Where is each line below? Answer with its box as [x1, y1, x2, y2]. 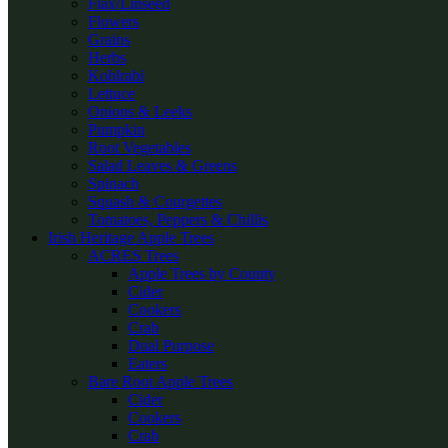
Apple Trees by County [128, 265, 276, 282]
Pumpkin [88, 121, 145, 138]
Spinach [88, 175, 139, 192]
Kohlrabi [88, 67, 144, 84]
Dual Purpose [128, 337, 214, 354]
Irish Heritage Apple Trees [48, 229, 214, 246]
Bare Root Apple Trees [88, 373, 233, 390]
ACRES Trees [88, 247, 179, 264]
